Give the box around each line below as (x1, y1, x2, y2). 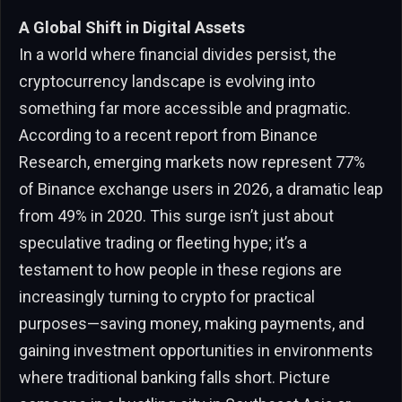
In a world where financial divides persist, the (19, 45, 336, 65)
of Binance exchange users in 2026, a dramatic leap (19, 179, 383, 199)
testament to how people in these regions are (19, 260, 342, 280)
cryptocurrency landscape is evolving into (19, 72, 315, 92)
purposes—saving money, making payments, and (19, 314, 364, 334)
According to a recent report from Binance (19, 126, 318, 145)
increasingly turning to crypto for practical (19, 287, 315, 307)
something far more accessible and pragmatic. (19, 99, 351, 118)
